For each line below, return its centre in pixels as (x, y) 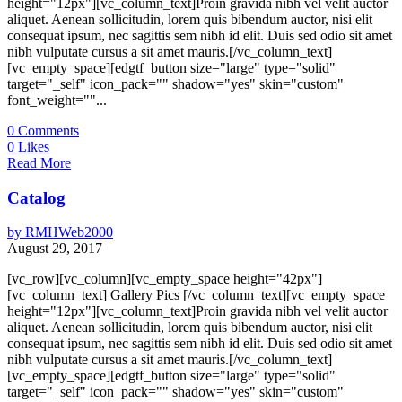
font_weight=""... (57, 100)
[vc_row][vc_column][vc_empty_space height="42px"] (165, 279)
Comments (47, 130)
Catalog (36, 197)
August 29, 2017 (55, 249)
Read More (39, 162)
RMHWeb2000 (67, 232)
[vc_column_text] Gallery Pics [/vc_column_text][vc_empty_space (196, 295)
